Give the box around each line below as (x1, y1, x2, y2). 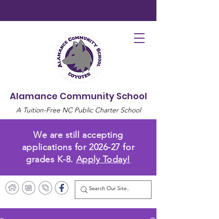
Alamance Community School (9, 90, 147, 102)
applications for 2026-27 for (22, 142, 135, 153)
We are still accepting (33, 130, 123, 140)
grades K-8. (26, 154, 76, 165)
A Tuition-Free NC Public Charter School (16, 106, 141, 114)
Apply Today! (76, 154, 131, 165)
